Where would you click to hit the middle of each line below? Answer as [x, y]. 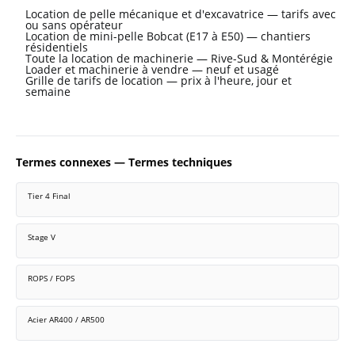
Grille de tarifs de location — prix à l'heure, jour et [158, 81]
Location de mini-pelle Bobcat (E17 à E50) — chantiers [168, 36]
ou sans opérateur [74, 25]
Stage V [42, 238]
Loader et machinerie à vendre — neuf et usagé [152, 70]
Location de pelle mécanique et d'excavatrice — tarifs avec [181, 14]
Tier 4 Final [49, 197]
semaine [48, 92]
